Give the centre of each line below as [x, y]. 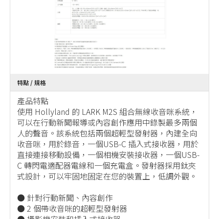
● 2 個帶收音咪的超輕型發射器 [72, 208]
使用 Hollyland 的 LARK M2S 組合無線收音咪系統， [107, 112]
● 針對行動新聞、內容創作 [65, 198]
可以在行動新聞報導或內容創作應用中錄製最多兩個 [107, 122]
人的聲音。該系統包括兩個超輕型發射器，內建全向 [107, 133]
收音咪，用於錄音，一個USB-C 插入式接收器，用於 [108, 144]
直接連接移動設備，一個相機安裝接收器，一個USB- [108, 155]
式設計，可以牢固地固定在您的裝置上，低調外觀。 [107, 176]
